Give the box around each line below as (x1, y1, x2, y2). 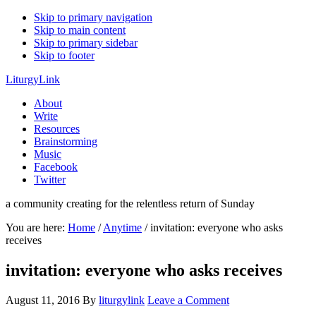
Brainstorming (34, 135, 97, 147)
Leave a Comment (147, 293, 229, 306)
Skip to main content (34, 24, 126, 36)
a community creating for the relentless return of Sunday (6, 197, 255, 209)
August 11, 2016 (6, 293, 80, 306)
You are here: (6, 221, 68, 233)
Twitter (34, 174, 66, 186)
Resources (34, 123, 80, 135)
